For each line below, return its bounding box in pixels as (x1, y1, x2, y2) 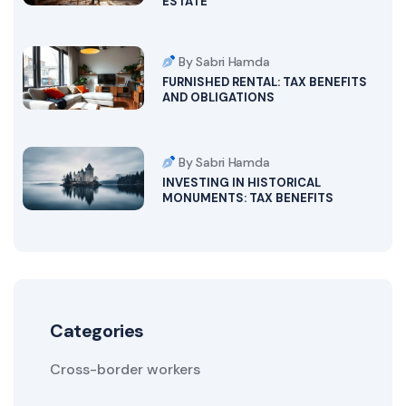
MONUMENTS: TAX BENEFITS (161, 190, 333, 207)
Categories (50, 318, 144, 343)
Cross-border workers (50, 359, 200, 379)
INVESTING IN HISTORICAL (161, 175, 321, 191)
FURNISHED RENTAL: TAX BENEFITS (161, 74, 367, 91)
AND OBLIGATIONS (161, 90, 275, 106)
